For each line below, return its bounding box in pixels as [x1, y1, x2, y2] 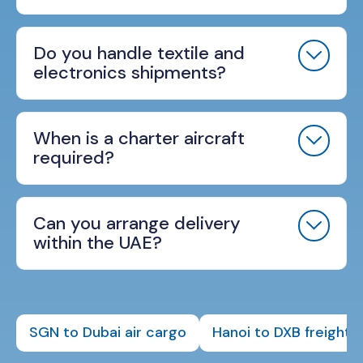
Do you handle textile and [33, 41, 245, 66]
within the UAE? [33, 231, 162, 255]
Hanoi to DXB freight [212, 322, 351, 343]
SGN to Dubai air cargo [29, 322, 186, 343]
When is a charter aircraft [33, 126, 245, 151]
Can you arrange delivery [33, 211, 241, 236]
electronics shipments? [33, 61, 226, 85]
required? [33, 146, 114, 170]
